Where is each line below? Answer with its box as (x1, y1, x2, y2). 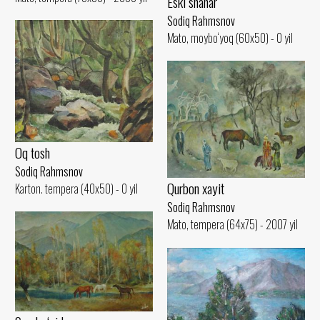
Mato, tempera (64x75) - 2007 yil (167, 216, 298, 234)
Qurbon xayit (167, 178, 224, 199)
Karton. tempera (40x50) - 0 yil (15, 179, 138, 197)
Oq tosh (15, 141, 50, 163)
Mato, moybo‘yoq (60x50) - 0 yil (167, 29, 293, 46)
